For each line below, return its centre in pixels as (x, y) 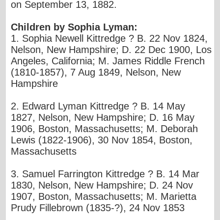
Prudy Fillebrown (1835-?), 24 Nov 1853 (98, 207)
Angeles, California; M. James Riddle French (108, 61)
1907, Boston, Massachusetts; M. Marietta (104, 196)
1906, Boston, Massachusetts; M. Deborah (105, 128)
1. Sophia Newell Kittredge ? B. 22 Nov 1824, (110, 38)
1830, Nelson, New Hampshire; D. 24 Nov (102, 185)
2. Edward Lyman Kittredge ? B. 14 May (98, 106)
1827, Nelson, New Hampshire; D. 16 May (103, 117)
